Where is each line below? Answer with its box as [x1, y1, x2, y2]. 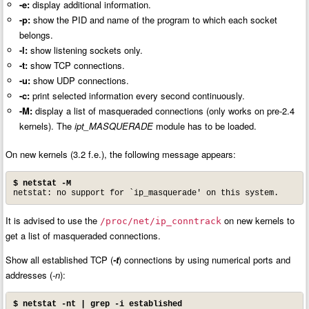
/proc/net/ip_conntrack [100, 216, 222, 227]
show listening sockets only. [27, 43, 143, 57]
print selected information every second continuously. [29, 88, 245, 102]
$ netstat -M [12, 178, 71, 188]
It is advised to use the [6, 214, 101, 228]
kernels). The [19, 119, 74, 132]
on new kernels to [221, 214, 295, 228]
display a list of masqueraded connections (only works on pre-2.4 [32, 103, 295, 117]
